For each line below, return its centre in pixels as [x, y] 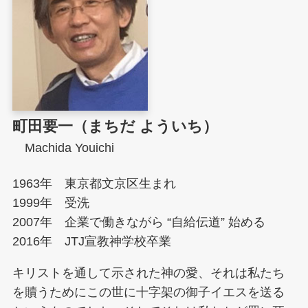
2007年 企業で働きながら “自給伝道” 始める [139, 222]
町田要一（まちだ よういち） [115, 127]
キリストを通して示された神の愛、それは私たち [148, 273]
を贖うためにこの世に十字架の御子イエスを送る [148, 293]
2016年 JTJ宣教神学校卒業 [91, 242]
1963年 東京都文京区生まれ [94, 184]
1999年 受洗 [51, 203]
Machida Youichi [63, 148]
